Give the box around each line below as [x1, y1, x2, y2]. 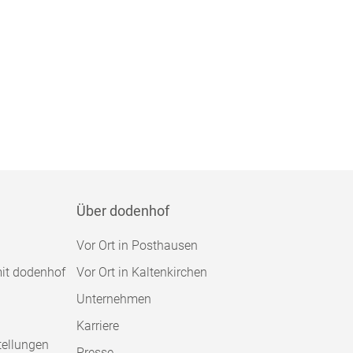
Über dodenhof [76, 203, 169, 219]
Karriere [76, 318, 119, 333]
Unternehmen [76, 292, 151, 307]
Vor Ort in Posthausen [76, 238, 198, 253]
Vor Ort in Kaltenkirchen [76, 265, 207, 280]
